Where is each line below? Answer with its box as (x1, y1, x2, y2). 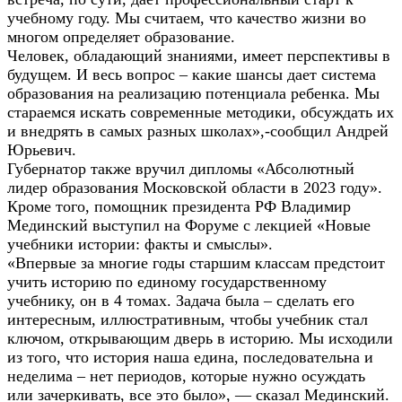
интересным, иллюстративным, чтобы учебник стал (7, 310, 368, 328)
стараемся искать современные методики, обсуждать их (7, 102, 394, 121)
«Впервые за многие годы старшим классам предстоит (7, 253, 385, 272)
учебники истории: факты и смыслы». (7, 234, 277, 253)
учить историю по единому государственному (7, 272, 327, 291)
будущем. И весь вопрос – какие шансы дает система (7, 65, 376, 83)
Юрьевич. (7, 140, 81, 159)
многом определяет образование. (7, 27, 240, 46)
